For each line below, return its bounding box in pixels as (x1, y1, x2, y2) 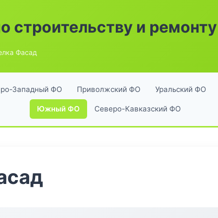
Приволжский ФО (77, 85, 141, 94)
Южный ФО (37, 104, 80, 113)
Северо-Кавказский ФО (94, 104, 181, 113)
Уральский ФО (155, 85, 206, 94)
